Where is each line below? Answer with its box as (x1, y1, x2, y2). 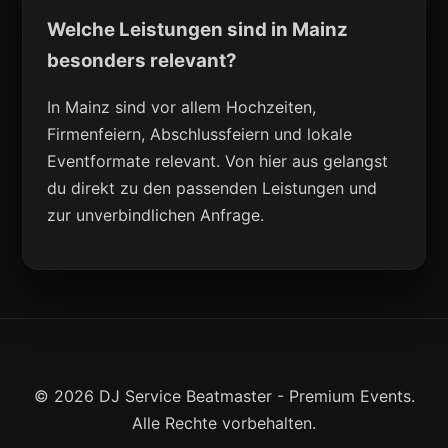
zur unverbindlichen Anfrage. (47, 205, 265, 226)
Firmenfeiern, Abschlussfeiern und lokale (47, 124, 353, 145)
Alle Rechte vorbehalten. (132, 413, 316, 434)
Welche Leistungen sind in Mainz (47, 17, 349, 41)
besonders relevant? (47, 48, 238, 72)
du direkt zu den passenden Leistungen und (47, 178, 378, 199)
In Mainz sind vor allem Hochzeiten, (47, 97, 317, 118)
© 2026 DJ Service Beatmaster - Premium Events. (33, 386, 415, 407)
